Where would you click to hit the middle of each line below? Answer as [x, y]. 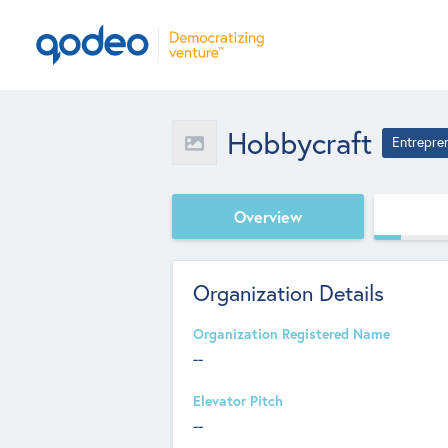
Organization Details [288, 293]
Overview [268, 216]
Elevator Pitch [238, 401]
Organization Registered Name [291, 334]
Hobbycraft [299, 142]
